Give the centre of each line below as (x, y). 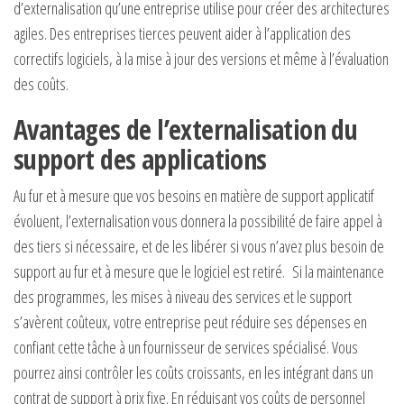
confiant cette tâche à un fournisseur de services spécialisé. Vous (186, 347)
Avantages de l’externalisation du (186, 129)
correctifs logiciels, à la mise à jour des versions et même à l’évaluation (201, 58)
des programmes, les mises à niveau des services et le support (183, 296)
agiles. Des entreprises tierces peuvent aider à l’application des (182, 33)
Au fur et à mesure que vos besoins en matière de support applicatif (194, 195)
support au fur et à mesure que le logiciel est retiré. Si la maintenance (199, 271)
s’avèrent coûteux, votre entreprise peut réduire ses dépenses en (190, 321)
